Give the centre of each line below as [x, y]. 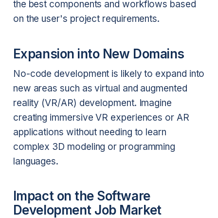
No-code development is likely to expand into [109, 73]
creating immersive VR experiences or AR [101, 117]
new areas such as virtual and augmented [100, 88]
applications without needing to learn [90, 132]
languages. [36, 161]
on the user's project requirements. [86, 19]
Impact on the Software [82, 196]
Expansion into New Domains [99, 54]
